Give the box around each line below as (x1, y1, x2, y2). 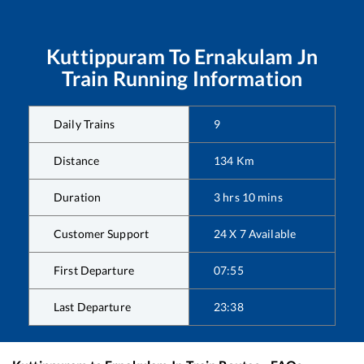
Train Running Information (61, 66, 303, 91)
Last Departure (54, 300, 131, 314)
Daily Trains (54, 117, 115, 132)
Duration (54, 190, 102, 205)
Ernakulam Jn (194, 44, 318, 69)
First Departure (54, 263, 134, 278)
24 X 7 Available (214, 227, 297, 241)
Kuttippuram (46, 44, 165, 69)
